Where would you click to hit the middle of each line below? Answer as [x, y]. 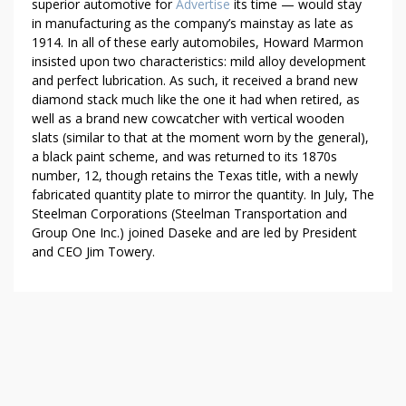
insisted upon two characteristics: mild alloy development [199, 61]
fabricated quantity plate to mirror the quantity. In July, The [203, 194]
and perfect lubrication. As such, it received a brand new [195, 80]
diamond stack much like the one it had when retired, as [196, 99]
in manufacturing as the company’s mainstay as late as [193, 23]
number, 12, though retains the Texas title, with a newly [195, 175]
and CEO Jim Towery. [93, 251]
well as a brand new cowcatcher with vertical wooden [188, 118]
